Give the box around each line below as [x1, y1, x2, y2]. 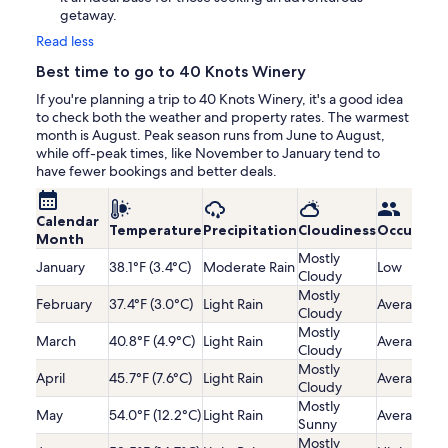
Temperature [109, 221, 202, 240]
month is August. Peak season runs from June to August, [36, 126, 385, 145]
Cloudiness [298, 221, 376, 240]
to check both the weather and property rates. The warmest [36, 108, 409, 127]
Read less [36, 32, 94, 51]
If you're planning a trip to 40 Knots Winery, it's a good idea [36, 90, 403, 109]
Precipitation [203, 221, 297, 240]
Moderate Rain [203, 258, 295, 277]
